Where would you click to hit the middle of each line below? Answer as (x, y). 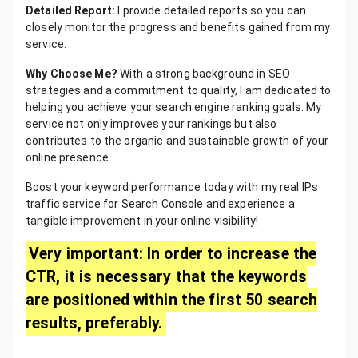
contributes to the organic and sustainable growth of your (177, 141)
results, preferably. (94, 323)
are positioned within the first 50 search (172, 300)
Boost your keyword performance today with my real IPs (172, 187)
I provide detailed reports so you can (211, 10)
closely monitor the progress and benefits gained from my (178, 27)
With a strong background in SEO (204, 74)
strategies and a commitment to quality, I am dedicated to (179, 90)
